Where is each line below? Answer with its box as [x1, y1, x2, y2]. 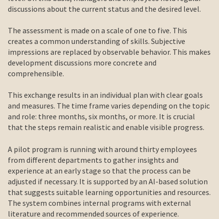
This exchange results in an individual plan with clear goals [8, 90, 203, 100]
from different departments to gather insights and [8, 154, 178, 165]
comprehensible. [8, 68, 64, 78]
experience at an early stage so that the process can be [8, 165, 191, 175]
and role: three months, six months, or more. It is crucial [8, 111, 195, 122]
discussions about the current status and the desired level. [8, 3, 201, 14]
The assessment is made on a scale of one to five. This [8, 25, 187, 35]
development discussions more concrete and [8, 57, 156, 67]
